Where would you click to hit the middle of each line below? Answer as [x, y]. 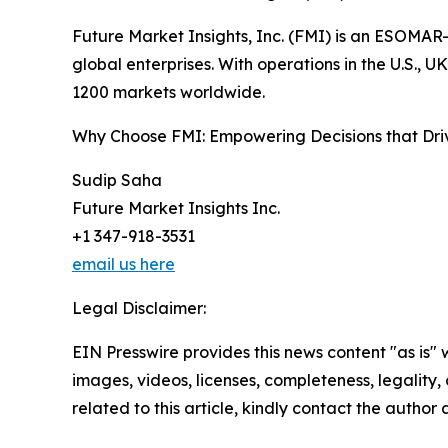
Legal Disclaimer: [139, 307]
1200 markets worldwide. [168, 91]
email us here [123, 263]
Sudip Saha [117, 179]
